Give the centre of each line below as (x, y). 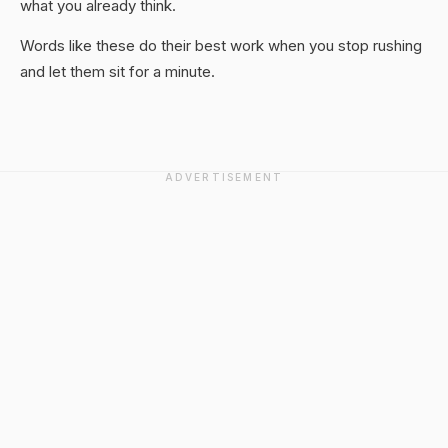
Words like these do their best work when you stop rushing (221, 45)
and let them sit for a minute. (117, 71)
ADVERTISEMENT (224, 177)
